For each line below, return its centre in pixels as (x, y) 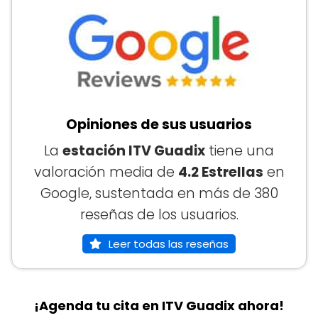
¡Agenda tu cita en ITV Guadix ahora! (159, 306)
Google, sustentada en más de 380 (159, 194)
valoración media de (106, 172)
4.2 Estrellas (220, 172)
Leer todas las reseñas (169, 244)
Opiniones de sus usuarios (159, 125)
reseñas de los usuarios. (159, 215)
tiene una (240, 151)
